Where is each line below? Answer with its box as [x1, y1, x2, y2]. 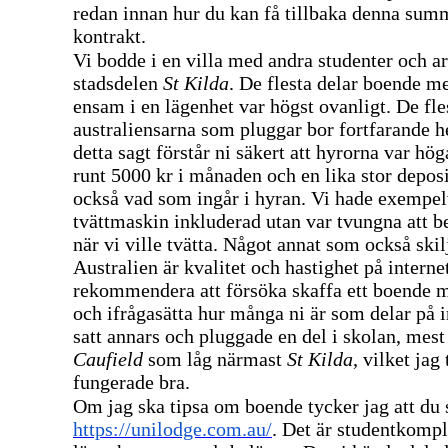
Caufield [73, 347, 148, 370]
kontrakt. [73, 24, 146, 47]
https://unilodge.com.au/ [73, 417, 272, 440]
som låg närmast [148, 347, 287, 370]
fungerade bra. [73, 370, 190, 393]
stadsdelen [73, 71, 163, 94]
